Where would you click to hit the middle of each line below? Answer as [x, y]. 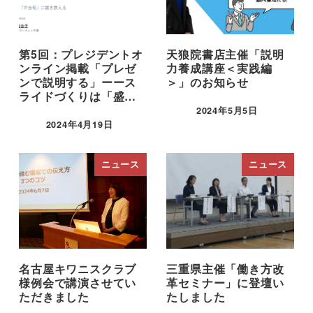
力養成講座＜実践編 [219, 68]
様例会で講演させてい [78, 283]
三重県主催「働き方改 [225, 269]
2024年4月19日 [79, 125]
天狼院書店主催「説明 [225, 54]
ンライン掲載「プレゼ [78, 68]
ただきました [54, 297]
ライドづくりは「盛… [78, 96]
